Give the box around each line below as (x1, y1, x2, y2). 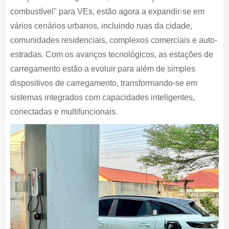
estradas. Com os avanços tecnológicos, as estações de (10, 50, 213, 59)
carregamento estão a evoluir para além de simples (10, 64, 195, 73)
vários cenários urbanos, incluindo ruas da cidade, (10, 21, 192, 30)
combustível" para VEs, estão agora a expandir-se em (10, 7, 204, 16)
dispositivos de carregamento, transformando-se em (10, 79, 197, 87)
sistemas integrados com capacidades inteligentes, (10, 93, 195, 102)
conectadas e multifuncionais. (10, 107, 118, 116)
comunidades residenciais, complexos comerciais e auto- (10, 36, 217, 44)
